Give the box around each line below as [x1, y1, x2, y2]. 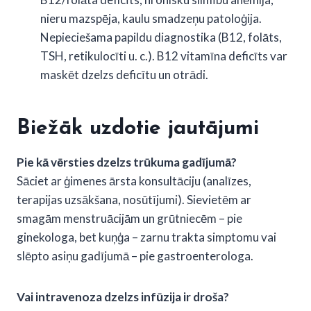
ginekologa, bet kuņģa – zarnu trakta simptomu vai [17, 229, 276, 244]
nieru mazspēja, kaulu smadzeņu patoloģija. [40, 10, 262, 26]
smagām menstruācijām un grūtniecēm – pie [17, 210, 242, 226]
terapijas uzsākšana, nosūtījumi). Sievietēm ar [17, 192, 251, 207]
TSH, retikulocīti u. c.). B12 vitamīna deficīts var [40, 48, 287, 63]
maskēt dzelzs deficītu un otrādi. [40, 67, 208, 82]
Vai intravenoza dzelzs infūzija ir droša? [17, 289, 229, 304]
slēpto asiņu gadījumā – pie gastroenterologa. [17, 248, 253, 263]
